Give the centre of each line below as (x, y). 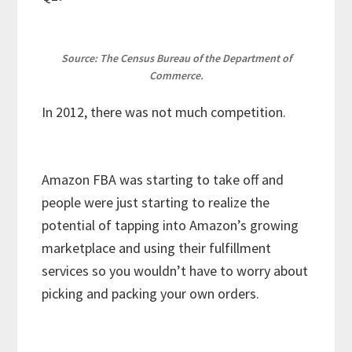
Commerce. (176, 76)
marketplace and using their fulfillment (157, 248)
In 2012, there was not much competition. (167, 112)
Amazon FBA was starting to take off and (163, 180)
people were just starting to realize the (156, 203)
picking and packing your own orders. (154, 294)
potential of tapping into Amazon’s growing (170, 225)
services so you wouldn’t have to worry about (175, 271)
